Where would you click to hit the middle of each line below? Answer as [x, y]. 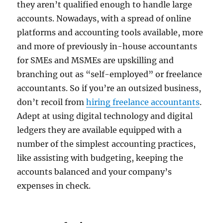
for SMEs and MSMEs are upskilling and [96, 60]
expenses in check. [54, 186]
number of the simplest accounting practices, [107, 144]
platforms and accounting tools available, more [110, 33]
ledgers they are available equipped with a [100, 130]
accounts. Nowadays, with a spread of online [104, 19]
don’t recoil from [52, 102]
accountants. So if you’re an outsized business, [109, 88]
